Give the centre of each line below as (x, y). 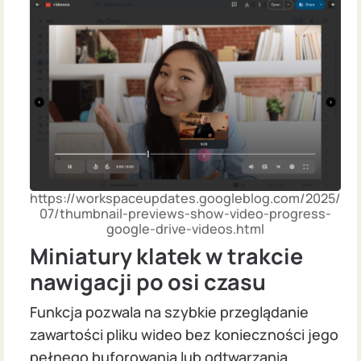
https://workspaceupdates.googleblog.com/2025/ (185, 199)
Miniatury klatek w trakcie (166, 255)
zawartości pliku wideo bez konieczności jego (184, 334)
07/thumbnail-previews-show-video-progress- (185, 214)
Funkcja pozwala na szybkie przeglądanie (169, 311)
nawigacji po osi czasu (148, 281)
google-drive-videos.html (185, 229)
